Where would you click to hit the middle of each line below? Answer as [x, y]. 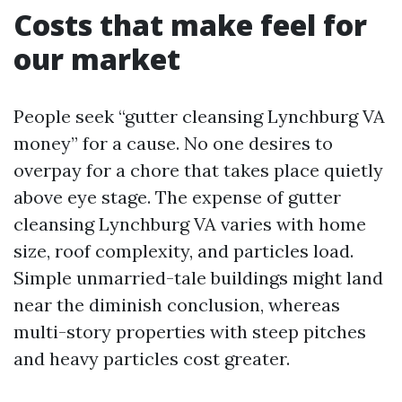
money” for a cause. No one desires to [173, 143]
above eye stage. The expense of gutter [177, 197]
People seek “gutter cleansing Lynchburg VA [199, 116]
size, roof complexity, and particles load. [184, 251]
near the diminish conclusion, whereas [177, 305]
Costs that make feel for [190, 25]
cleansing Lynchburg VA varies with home [190, 224]
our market [97, 59]
